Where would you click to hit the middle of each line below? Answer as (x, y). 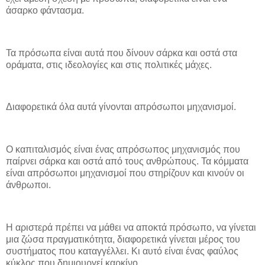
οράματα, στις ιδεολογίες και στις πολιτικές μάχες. (109, 64)
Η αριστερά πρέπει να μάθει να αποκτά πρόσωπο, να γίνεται (131, 227)
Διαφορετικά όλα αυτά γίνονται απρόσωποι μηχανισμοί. (121, 107)
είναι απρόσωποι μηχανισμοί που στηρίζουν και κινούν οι (125, 173)
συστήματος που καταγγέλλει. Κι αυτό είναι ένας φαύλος (122, 251)
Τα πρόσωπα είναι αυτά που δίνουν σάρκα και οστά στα (122, 53)
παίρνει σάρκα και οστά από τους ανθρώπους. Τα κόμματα (127, 161)
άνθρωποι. (28, 185)
